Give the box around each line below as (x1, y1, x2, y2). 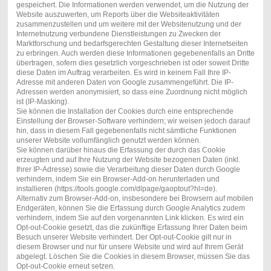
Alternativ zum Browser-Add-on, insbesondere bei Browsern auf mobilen (16, 194, 253, 203)
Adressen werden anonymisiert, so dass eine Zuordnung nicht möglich (16, 88, 247, 97)
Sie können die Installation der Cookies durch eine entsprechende (16, 107, 233, 116)
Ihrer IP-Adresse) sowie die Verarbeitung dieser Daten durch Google (16, 165, 240, 174)
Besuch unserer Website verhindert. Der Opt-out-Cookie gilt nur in (16, 233, 232, 242)
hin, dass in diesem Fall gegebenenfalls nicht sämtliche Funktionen (16, 126, 237, 135)
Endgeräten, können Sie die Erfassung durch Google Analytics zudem (16, 204, 245, 213)
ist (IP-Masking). (16, 97, 69, 106)
